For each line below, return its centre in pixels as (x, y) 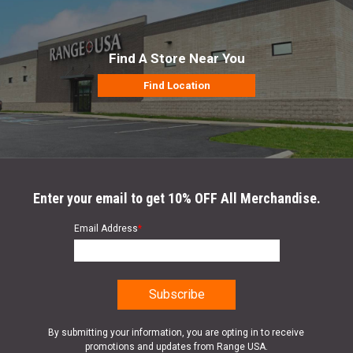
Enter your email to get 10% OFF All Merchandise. (176, 199)
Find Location (176, 86)
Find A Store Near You (176, 59)
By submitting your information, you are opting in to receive (176, 333)
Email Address (106, 229)
